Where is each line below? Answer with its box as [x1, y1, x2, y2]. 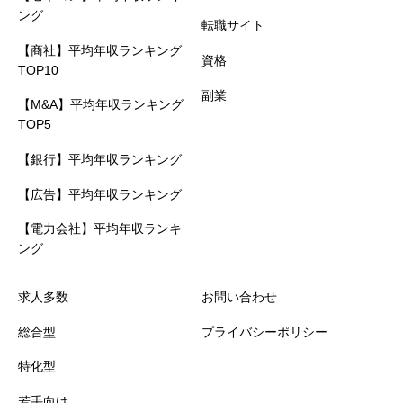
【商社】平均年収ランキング [18, 42, 182, 58]
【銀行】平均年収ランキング [18, 152, 182, 167]
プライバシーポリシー [201, 324, 327, 339]
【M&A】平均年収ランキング [18, 97, 184, 112]
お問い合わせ [201, 289, 277, 304]
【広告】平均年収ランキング [18, 186, 182, 201]
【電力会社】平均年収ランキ [18, 221, 182, 237]
